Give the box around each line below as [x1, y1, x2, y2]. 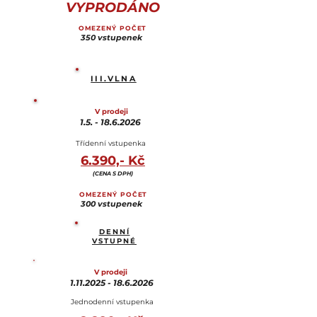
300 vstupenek [80, 199, 142, 209]
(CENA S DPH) [92, 170, 133, 177]
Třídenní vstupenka [75, 139, 146, 148]
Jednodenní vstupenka [70, 297, 154, 306]
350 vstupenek [81, 33, 142, 42]
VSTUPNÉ [92, 236, 137, 246]
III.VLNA [91, 74, 137, 83]
